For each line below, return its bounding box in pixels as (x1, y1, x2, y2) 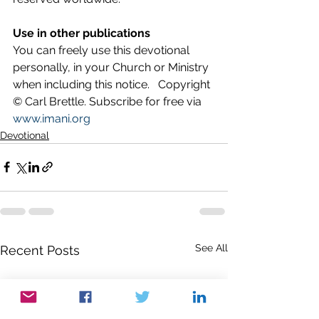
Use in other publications (13, 26, 150, 40)
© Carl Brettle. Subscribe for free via (13, 94, 204, 108)
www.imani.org (13, 111, 90, 125)
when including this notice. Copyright (13, 77, 213, 91)
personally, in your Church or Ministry (13, 60, 211, 74)
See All (195, 241, 228, 253)
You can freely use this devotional (13, 43, 192, 57)
